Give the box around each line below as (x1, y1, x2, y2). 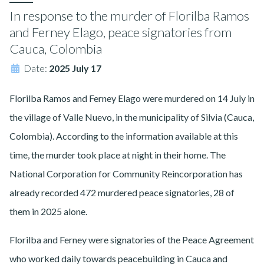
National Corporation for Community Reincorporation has (9, 168, 243, 180)
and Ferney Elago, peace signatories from (9, 24, 232, 41)
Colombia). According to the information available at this (9, 130, 238, 142)
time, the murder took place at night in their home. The (9, 149, 226, 161)
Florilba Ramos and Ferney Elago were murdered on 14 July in (9, 93, 255, 104)
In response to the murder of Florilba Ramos (9, 8, 249, 24)
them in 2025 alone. (9, 206, 87, 217)
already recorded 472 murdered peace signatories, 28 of (9, 187, 235, 199)
